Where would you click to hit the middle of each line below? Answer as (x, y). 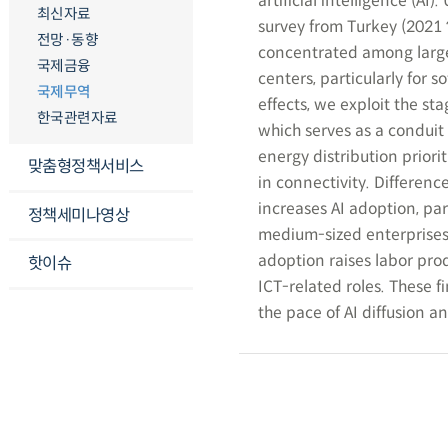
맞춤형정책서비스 (85, 166)
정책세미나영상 (78, 215)
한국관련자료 (77, 118)
